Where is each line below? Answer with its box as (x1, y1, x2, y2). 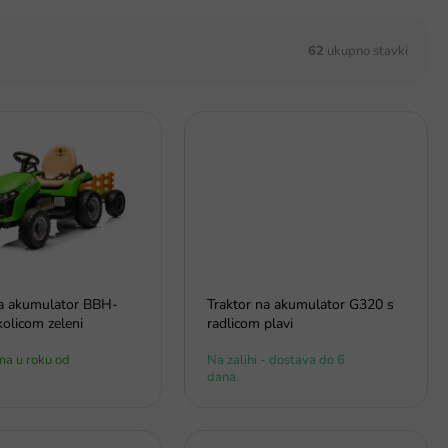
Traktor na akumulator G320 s (207, 295, 394, 315)
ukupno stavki (324, 41, 408, 60)
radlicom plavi (207, 314, 293, 334)
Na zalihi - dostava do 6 (207, 351, 345, 370)
